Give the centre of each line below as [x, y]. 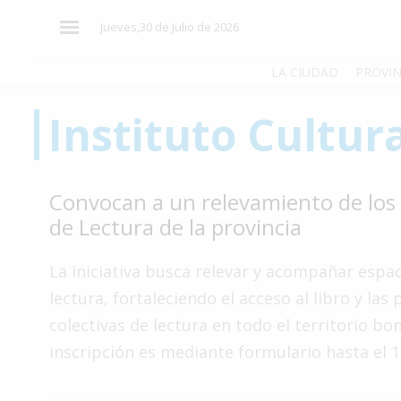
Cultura [49, 290]
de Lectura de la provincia [175, 227]
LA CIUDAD [305, 73]
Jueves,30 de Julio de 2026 [169, 27]
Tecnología [61, 324]
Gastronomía [67, 358]
